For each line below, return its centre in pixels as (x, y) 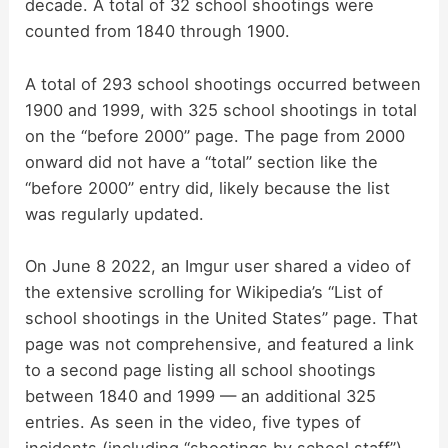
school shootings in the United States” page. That (222, 317)
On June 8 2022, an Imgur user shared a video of (218, 265)
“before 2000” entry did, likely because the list (208, 187)
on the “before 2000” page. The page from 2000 (215, 135)
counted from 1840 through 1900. (158, 31)
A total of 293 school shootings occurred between (223, 83)
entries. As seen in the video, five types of (193, 421)
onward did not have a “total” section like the (202, 161)
